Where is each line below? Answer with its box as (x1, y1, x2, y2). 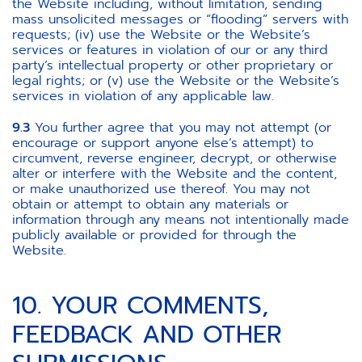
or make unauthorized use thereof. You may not (12, 179, 310, 199)
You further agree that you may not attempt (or (30, 118, 331, 137)
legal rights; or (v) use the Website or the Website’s (12, 71, 339, 90)
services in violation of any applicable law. (12, 86, 274, 106)
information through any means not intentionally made (12, 210, 349, 229)
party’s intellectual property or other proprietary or (12, 56, 333, 75)
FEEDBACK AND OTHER (12, 316, 282, 353)
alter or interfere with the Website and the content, (12, 164, 337, 183)
